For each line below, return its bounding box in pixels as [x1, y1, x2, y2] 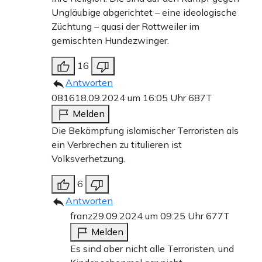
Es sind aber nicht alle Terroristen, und [70, 243, 234, 255]
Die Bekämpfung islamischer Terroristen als [51, 125, 239, 137]
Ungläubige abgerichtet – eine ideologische [51, 6, 237, 19]
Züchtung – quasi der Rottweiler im [51, 20, 199, 33]
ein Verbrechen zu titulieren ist [51, 139, 182, 151]
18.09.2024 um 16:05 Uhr [75, 92, 188, 104]
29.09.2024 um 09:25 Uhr [92, 210, 206, 222]
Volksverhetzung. [51, 153, 125, 165]
